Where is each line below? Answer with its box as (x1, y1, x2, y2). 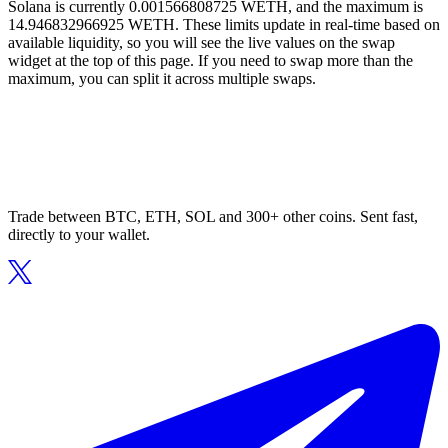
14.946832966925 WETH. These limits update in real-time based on (8, 16, 440, 34)
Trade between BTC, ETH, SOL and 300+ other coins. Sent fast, (8, 208, 418, 226)
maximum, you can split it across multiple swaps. (8, 70, 316, 88)
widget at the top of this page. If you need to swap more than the (8, 52, 413, 70)
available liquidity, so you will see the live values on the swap (8, 34, 395, 52)
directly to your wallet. (8, 226, 150, 244)
